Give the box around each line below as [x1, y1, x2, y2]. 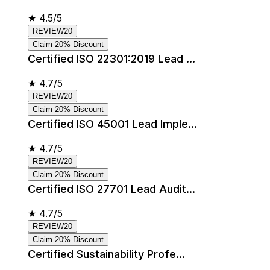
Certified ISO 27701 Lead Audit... [28, 182, 195, 195]
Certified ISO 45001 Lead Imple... [28, 117, 197, 130]
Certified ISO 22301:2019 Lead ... [28, 52, 195, 65]
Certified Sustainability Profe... [28, 247, 185, 260]
